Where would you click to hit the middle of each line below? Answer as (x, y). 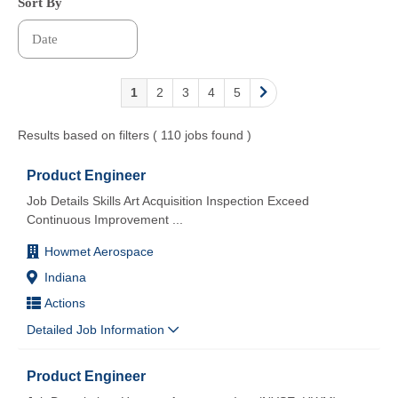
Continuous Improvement (98, 219)
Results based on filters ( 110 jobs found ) (135, 135)
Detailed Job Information (97, 329)
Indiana (65, 277)
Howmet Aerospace (99, 251)
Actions (65, 302)
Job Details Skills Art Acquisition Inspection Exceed (168, 200)
